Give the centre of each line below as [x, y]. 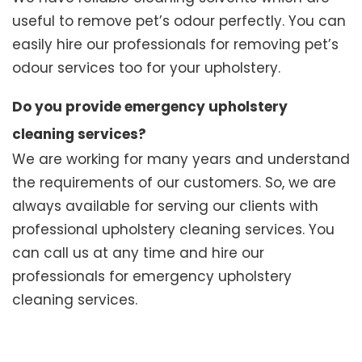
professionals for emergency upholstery [152, 277]
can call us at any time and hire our [138, 253]
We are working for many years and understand [181, 160]
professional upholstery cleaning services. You [173, 230]
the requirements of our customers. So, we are [174, 183]
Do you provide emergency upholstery [150, 107]
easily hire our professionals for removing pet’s [175, 45]
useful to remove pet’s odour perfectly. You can [179, 21]
